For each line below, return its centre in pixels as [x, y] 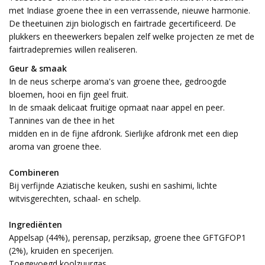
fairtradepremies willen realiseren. [73, 50]
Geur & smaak [38, 69]
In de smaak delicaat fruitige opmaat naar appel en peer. [117, 108]
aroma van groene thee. [55, 147]
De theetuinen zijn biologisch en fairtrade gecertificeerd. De [122, 24]
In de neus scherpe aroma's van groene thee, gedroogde [118, 82]
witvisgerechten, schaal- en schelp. [75, 199]
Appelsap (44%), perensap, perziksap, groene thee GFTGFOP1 [127, 238]
